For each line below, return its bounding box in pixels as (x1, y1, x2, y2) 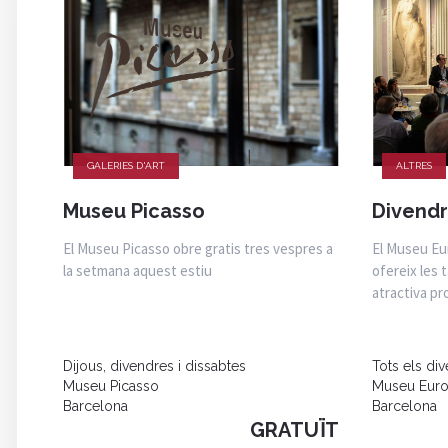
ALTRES (395, 159, 432, 171)
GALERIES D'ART (86, 159, 165, 171)
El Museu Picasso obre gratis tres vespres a (62, 238, 333, 258)
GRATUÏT (249, 417, 339, 442)
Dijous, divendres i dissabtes (62, 357, 246, 374)
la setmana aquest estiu (62, 260, 212, 280)
